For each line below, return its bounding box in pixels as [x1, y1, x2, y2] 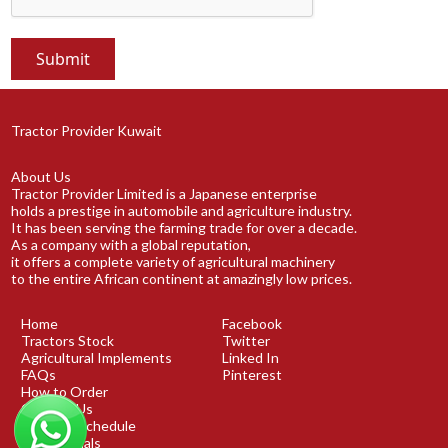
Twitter [222, 332, 271, 350]
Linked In [222, 349, 280, 367]
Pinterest [222, 366, 283, 384]
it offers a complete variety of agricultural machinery [11, 252, 336, 270]
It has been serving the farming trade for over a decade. [11, 218, 358, 236]
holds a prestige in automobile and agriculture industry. [11, 201, 353, 219]
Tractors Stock [21, 332, 115, 350]
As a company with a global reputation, [11, 235, 252, 253]
